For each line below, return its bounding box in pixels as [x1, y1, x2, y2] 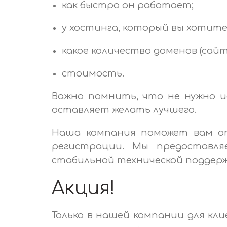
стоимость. [62, 68, 124, 79]
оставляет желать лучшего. [52, 104, 197, 115]
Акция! [52, 177, 115, 198]
